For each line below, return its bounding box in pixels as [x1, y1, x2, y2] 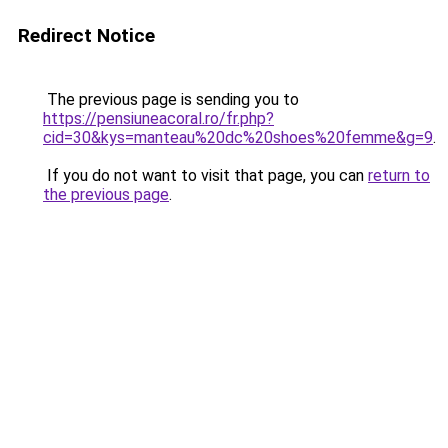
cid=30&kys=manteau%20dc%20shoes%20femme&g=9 [43, 128, 433, 147]
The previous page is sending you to [43, 90, 299, 109]
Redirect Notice [18, 24, 155, 47]
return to [368, 166, 430, 185]
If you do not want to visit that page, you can [43, 166, 368, 185]
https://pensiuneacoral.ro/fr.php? [43, 109, 274, 128]
